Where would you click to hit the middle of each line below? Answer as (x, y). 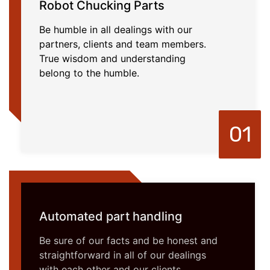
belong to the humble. (89, 73)
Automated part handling (111, 216)
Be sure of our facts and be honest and (128, 240)
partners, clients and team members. (123, 44)
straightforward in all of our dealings (123, 255)
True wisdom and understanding (112, 58)
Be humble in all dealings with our (116, 29)
